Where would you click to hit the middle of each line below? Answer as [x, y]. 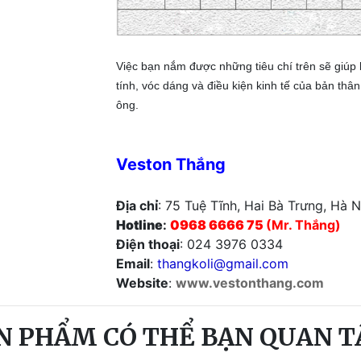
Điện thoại [148, 245]
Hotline [139, 225]
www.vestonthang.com [250, 283]
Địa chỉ [137, 206]
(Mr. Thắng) [303, 225]
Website [142, 283]
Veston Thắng [171, 165]
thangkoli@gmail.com [223, 264]
